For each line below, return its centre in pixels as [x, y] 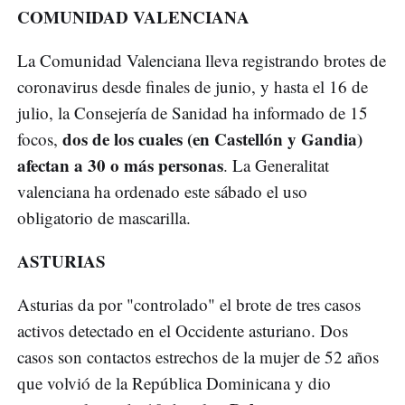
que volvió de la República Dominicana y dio [174, 383]
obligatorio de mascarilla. [104, 218]
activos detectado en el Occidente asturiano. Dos [183, 331]
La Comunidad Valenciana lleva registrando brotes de [202, 61]
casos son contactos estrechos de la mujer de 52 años [198, 357]
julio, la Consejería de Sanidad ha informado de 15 [193, 113]
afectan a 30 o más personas [120, 165]
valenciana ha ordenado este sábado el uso [162, 192]
